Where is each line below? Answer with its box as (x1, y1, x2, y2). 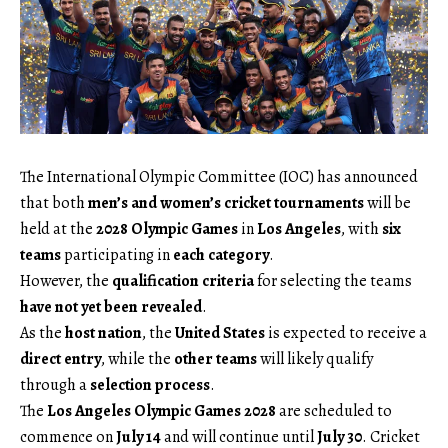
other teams (174, 348, 257, 370)
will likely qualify (257, 348, 373, 370)
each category (173, 244, 269, 266)
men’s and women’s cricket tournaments (88, 192, 364, 214)
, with (341, 218, 382, 240)
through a (20, 374, 90, 396)
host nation (65, 322, 142, 344)
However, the (20, 270, 112, 292)
